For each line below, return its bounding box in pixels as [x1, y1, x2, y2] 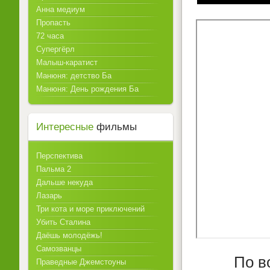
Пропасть [36, 18, 71, 27]
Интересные [36, 121, 93, 133]
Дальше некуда [36, 178, 93, 187]
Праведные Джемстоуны [36, 257, 126, 266]
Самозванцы [36, 244, 81, 253]
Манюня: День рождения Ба [36, 84, 139, 93]
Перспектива [36, 151, 83, 160]
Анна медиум [36, 5, 85, 14]
